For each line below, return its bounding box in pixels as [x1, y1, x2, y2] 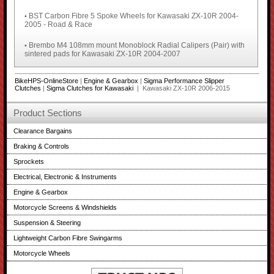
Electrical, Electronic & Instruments [13, 172, 117, 180]
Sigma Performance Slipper [143, 76, 224, 84]
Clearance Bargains [13, 127, 73, 135]
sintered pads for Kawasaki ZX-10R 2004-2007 [24, 49, 180, 58]
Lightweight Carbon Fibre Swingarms [13, 234, 123, 242]
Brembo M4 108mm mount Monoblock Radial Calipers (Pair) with [28, 40, 245, 50]
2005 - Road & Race [24, 20, 92, 29]
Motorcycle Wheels [13, 249, 71, 257]
